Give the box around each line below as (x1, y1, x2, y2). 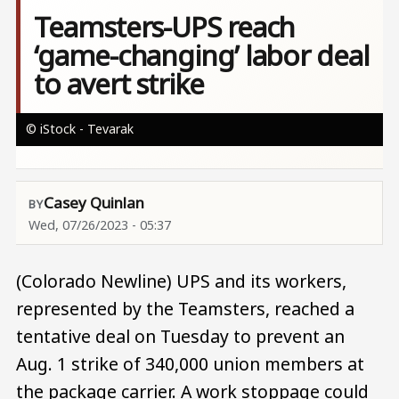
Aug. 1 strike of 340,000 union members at (16, 351, 364, 376)
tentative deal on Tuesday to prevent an (16, 323, 345, 348)
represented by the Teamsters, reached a (16, 296, 354, 321)
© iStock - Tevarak (25, 119, 134, 137)
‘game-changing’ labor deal (34, 36, 370, 75)
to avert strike (34, 64, 204, 103)
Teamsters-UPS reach (34, 7, 296, 46)
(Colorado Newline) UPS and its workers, (16, 268, 346, 293)
